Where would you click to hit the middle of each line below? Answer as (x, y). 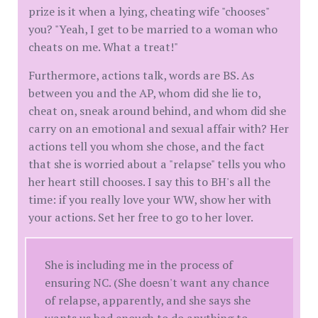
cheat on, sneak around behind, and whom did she (157, 110)
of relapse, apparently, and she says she (148, 300)
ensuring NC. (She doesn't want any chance (157, 282)
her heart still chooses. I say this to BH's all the (149, 181)
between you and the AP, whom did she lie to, (144, 93)
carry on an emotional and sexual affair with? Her (159, 128)
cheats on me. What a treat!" (103, 46)
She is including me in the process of (139, 264)
